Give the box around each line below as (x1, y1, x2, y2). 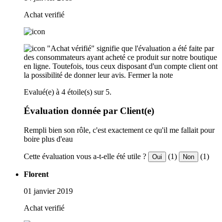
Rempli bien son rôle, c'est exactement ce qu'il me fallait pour (24, 126, 215, 135)
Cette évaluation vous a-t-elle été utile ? (24, 152, 146, 161)
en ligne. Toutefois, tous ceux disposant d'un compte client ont (24, 61, 218, 70)
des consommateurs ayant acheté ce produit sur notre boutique (24, 53, 217, 61)
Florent (24, 170, 49, 179)
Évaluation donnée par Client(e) (24, 106, 154, 116)
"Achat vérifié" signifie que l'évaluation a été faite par (47, 44, 214, 53)
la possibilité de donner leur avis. (24, 70, 126, 79)
